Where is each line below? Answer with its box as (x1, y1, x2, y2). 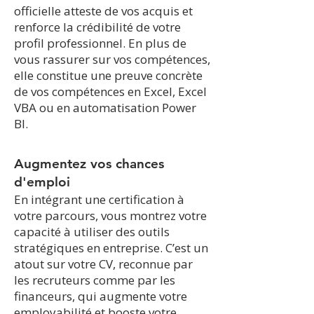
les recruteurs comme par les (14, 272, 175, 288)
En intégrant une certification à (14, 191, 184, 207)
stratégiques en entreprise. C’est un (14, 240, 208, 256)
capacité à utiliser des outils (14, 224, 170, 240)
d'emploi (14, 174, 70, 190)
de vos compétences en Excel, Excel (14, 83, 207, 100)
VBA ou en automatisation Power (14, 100, 196, 116)
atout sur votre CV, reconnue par (14, 256, 193, 272)
